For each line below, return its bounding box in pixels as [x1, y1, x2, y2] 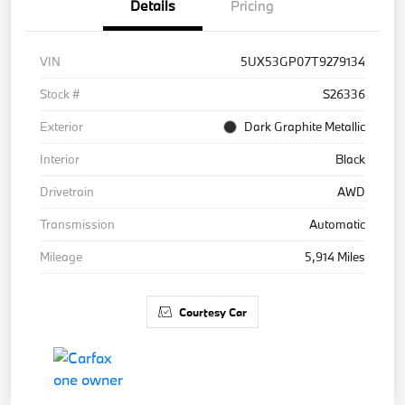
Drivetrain [40, 183, 94, 200]
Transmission [40, 215, 115, 232]
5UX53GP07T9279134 [240, 52, 365, 70]
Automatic [309, 215, 365, 232]
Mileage [40, 248, 82, 265]
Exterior [40, 118, 83, 135]
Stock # [40, 85, 80, 102]
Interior [40, 150, 80, 167]
